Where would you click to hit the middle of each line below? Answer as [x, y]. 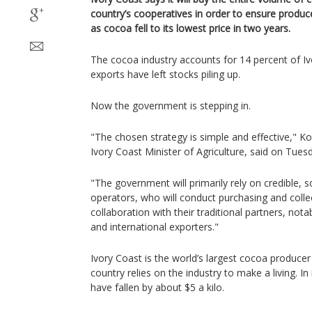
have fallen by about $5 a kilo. [157, 287]
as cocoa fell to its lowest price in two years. [190, 28]
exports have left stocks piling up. [165, 74]
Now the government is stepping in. [171, 106]
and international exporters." [155, 227]
